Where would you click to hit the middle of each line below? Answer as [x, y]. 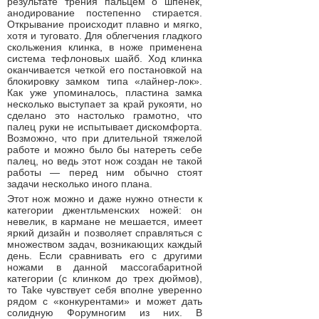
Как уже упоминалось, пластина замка [105, 93]
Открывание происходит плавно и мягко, [105, 24]
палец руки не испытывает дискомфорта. [105, 127]
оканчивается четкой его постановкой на [105, 70]
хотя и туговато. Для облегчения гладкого [105, 36]
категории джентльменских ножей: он [105, 210]
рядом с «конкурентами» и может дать [105, 301]
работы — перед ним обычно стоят [105, 172]
